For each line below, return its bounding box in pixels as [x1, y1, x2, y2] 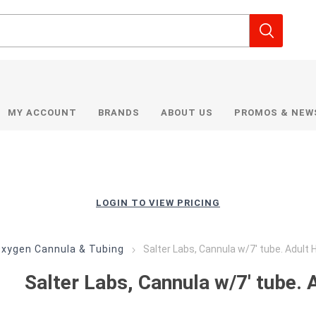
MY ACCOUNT [8, 107, 78, 118]
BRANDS [98, 107, 140, 118]
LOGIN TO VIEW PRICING [96, 197, 220, 208]
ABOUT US [161, 107, 214, 118]
